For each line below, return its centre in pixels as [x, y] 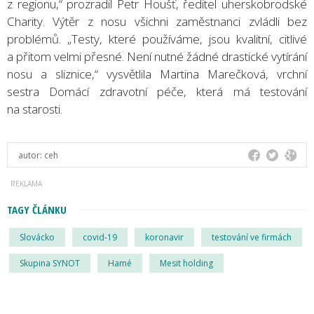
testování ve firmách [252, 237]
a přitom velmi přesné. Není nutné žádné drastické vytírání [157, 56]
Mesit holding [186, 263]
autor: [31, 155]
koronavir [164, 237]
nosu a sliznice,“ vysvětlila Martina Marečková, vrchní [157, 74]
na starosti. [35, 109]
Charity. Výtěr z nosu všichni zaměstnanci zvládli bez [157, 21]
